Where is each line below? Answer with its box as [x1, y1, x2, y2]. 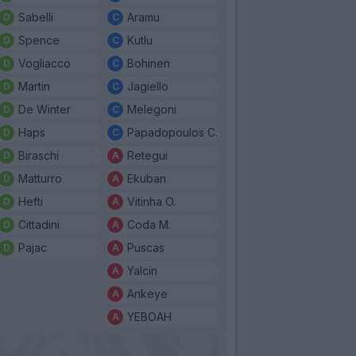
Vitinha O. [127, 194, 176, 208]
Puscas [127, 240, 164, 254]
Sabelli [18, 10, 53, 24]
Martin [18, 79, 50, 93]
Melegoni [127, 102, 176, 116]
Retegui [127, 148, 168, 162]
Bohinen [127, 56, 170, 70]
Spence [18, 33, 60, 47]
